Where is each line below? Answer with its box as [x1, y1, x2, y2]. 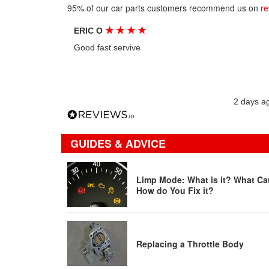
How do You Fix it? [136, 184, 214, 196]
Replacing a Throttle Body [136, 237, 244, 250]
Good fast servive [74, 43, 141, 52]
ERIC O [74, 26, 106, 35]
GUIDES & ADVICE [70, 136, 166, 151]
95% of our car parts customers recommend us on [67, 2, 261, 14]
